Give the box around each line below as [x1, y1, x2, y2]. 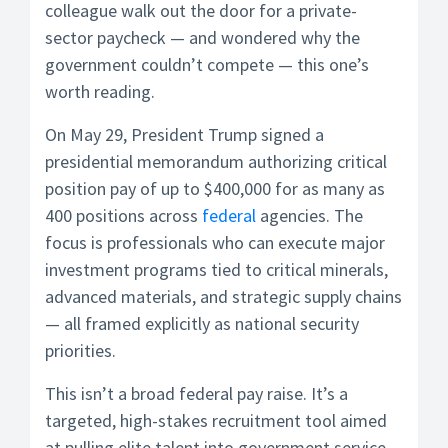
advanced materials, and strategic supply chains [45, 285, 402, 308]
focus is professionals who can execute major [45, 231, 385, 254]
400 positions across [45, 204, 202, 227]
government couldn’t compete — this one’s [45, 53, 369, 76]
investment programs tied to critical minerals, [45, 258, 388, 281]
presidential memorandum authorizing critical [45, 150, 387, 173]
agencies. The [256, 204, 363, 227]
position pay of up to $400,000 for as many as [45, 177, 385, 200]
